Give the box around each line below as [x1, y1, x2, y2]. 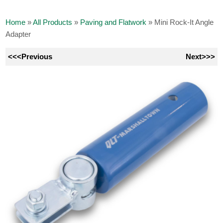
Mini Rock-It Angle [154, 17, 214, 26]
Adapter [5, 29, 31, 38]
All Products [33, 17, 73, 26]
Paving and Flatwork [80, 17, 147, 26]
